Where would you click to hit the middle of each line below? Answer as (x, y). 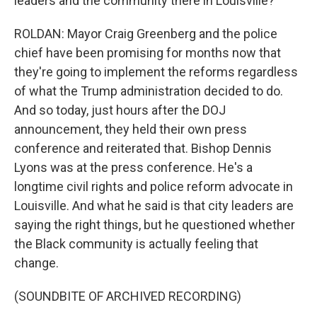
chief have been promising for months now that (148, 53)
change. (36, 263)
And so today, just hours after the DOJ (120, 110)
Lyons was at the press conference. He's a (133, 167)
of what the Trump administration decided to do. (149, 91)
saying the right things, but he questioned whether (155, 225)
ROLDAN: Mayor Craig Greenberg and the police (146, 34)
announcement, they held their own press (131, 129)
